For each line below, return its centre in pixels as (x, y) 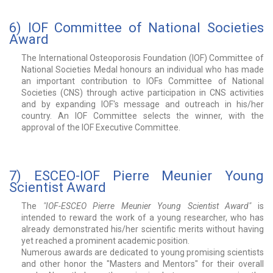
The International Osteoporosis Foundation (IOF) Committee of (143, 58)
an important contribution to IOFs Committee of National (143, 81)
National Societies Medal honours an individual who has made (143, 70)
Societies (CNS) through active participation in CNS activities (143, 93)
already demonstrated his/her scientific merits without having (143, 229)
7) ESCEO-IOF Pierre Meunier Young (136, 176)
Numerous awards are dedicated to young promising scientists (143, 253)
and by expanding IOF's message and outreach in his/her (143, 105)
